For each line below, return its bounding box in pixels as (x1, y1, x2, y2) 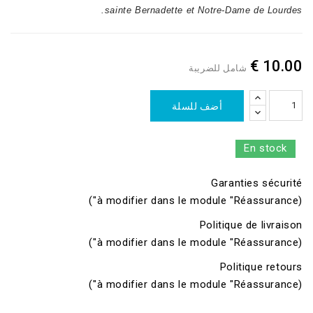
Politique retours (219, 260, 303, 273)
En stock (244, 141, 287, 154)
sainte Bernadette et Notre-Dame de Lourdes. (104, 4, 303, 15)
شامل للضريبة (189, 62, 247, 73)
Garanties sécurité (211, 176, 303, 189)
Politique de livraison (199, 218, 303, 231)
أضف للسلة (171, 100, 222, 112)
